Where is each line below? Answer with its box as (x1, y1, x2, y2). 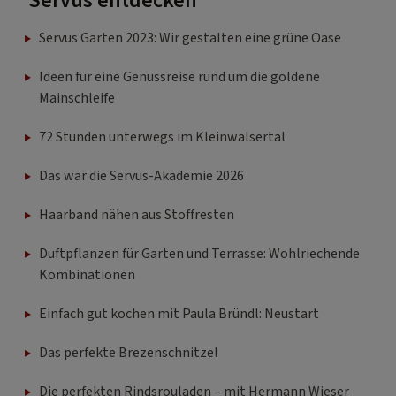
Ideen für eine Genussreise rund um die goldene (39, 67, 320, 88)
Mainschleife (39, 88, 115, 109)
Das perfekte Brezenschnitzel (39, 343, 218, 363)
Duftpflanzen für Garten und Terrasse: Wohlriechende (39, 244, 360, 264)
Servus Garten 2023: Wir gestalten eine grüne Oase (39, 28, 341, 49)
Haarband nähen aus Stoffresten (39, 205, 234, 225)
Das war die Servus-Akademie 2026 (39, 166, 244, 187)
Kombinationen (39, 265, 135, 286)
